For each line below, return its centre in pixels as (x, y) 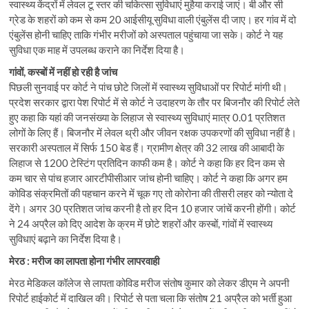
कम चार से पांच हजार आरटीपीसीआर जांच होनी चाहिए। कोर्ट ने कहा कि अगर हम (149, 178)
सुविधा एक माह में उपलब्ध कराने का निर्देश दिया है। (97, 49)
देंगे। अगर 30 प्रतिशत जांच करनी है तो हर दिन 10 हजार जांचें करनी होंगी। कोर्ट (153, 208)
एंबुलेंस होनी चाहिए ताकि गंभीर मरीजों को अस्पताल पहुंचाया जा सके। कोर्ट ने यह (146, 34)
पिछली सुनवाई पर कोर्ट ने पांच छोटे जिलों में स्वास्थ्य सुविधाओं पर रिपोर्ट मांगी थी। (149, 87)
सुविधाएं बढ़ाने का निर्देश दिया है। (66, 238)
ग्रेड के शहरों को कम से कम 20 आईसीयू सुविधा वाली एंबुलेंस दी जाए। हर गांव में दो (153, 19)
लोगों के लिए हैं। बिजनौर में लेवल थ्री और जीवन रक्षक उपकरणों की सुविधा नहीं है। (153, 132)
